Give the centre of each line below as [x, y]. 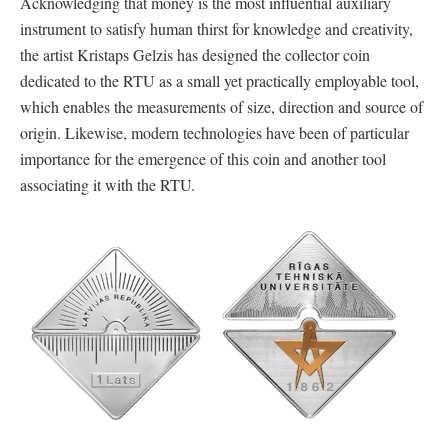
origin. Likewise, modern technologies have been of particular [214, 132]
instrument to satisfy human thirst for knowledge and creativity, [216, 28]
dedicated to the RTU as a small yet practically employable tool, [219, 80]
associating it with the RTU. [107, 184]
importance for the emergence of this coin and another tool [203, 158]
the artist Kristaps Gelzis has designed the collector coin [195, 54]
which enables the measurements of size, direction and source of [221, 106]
